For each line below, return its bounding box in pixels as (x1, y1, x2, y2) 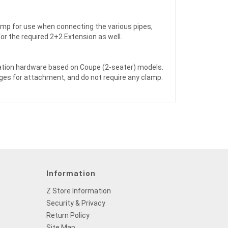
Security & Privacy (46, 198, 105, 207)
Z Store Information (46, 186, 111, 195)
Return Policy (46, 211, 90, 219)
